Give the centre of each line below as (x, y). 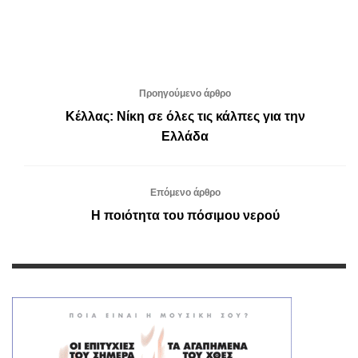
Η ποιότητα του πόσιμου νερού (185, 215)
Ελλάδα (185, 136)
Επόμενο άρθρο (185, 192)
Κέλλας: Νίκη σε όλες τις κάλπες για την (185, 116)
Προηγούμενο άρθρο (185, 93)
